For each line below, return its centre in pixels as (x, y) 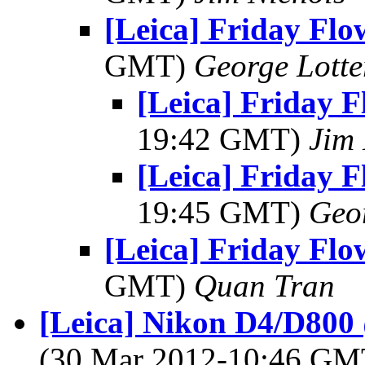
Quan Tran (264, 286)
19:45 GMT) (223, 212)
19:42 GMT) (223, 139)
